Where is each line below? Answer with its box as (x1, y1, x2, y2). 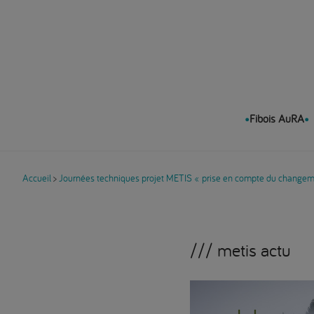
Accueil (22, 172, 51, 184)
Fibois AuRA (249, 111, 304, 125)
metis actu (217, 238, 291, 261)
